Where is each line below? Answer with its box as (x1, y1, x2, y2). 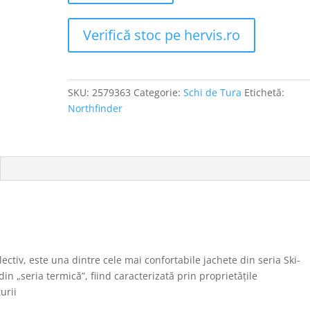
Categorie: (134, 86, 184, 99)
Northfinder (68, 102, 123, 115)
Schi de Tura (183, 86, 242, 99)
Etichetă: (244, 86, 285, 99)
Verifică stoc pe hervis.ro (83, 26, 241, 44)
